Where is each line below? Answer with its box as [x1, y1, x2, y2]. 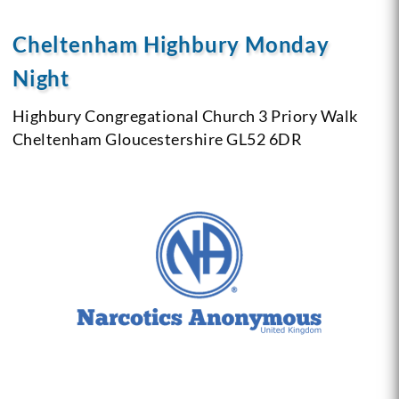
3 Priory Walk [255, 105, 358, 126]
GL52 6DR [223, 128, 303, 149]
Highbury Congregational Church [12, 105, 256, 126]
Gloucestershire [102, 128, 224, 149]
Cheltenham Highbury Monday [12, 30, 330, 57]
